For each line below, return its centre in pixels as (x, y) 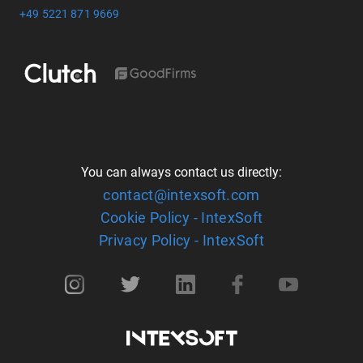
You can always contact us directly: (181, 172)
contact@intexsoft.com (181, 195)
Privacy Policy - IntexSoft (181, 240)
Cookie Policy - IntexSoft (181, 218)
